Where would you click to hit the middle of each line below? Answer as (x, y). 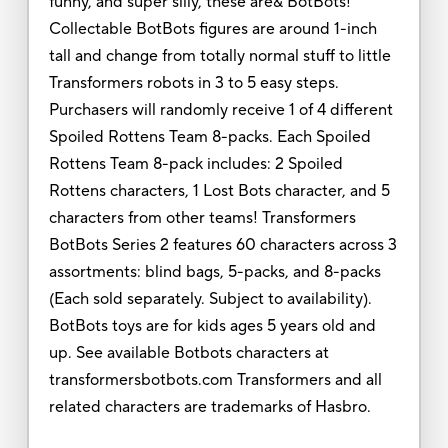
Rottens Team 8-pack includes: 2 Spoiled (195, 163)
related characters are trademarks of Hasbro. (211, 406)
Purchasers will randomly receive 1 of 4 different (220, 109)
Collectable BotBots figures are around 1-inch (212, 28)
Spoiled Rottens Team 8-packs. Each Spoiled (209, 136)
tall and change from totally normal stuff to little (219, 55)
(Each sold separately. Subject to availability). (210, 298)
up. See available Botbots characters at (188, 352)
